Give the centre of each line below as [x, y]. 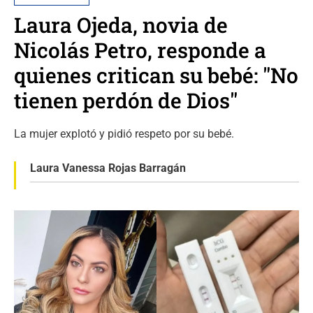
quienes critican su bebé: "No [156, 75]
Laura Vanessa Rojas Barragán [108, 168]
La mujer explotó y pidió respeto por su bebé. [124, 134]
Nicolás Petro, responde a [140, 50]
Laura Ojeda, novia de [121, 25]
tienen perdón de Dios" [126, 100]
